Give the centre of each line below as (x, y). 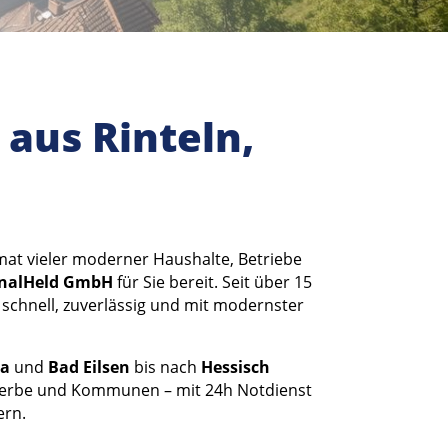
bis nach (165, 367)
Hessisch (235, 367)
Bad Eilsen (89, 367)
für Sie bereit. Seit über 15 (212, 282)
